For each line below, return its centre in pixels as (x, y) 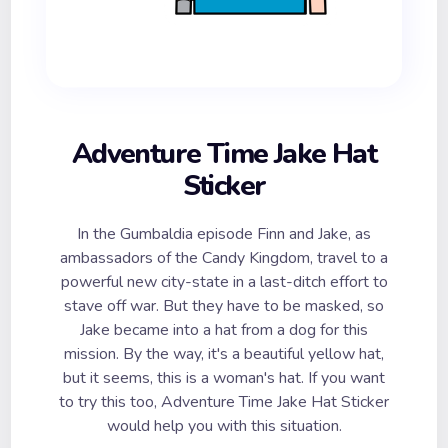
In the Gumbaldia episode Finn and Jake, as (224, 234)
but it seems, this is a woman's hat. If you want (224, 378)
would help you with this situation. (224, 426)
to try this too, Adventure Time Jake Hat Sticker (224, 402)
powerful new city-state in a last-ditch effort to (224, 282)
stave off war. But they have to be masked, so (224, 306)
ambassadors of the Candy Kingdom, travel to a (224, 258)
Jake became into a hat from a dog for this (224, 330)
